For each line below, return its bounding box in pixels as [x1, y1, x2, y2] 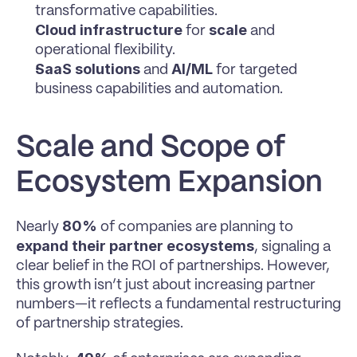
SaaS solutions [35, 61, 140, 77]
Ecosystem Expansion [16, 169, 323, 197]
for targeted [213, 63, 297, 77]
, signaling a [254, 240, 331, 254]
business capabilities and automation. [35, 82, 283, 96]
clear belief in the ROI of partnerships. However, [16, 259, 330, 273]
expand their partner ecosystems [16, 237, 254, 254]
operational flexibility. [35, 43, 175, 57]
